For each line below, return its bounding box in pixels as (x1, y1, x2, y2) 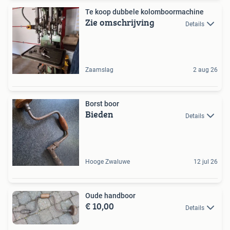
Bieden (85, 107, 113, 122)
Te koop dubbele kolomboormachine (85, 8, 204, 16)
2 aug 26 (193, 66, 218, 74)
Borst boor (85, 100, 119, 108)
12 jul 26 (194, 158, 218, 166)
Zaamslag (85, 66, 113, 74)
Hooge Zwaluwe (85, 158, 130, 166)
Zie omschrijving (85, 15, 155, 30)
